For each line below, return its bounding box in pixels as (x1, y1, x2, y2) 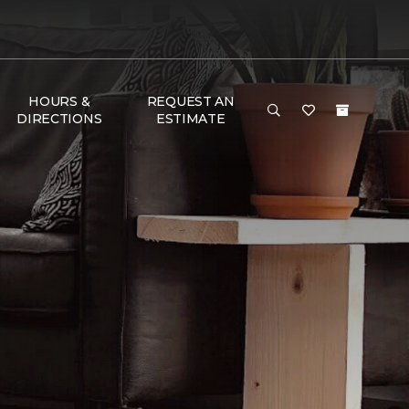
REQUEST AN (146, 93, 235, 110)
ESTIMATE (155, 110, 225, 127)
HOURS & (28, 93, 90, 110)
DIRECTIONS (16, 110, 102, 127)
